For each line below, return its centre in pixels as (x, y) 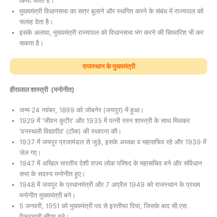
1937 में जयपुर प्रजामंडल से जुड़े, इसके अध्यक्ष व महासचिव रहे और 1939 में (113, 142)
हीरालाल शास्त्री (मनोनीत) (42, 90)
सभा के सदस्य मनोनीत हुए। (52, 174)
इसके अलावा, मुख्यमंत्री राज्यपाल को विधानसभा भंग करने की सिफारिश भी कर (111, 32)
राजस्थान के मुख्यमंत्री (108, 67)
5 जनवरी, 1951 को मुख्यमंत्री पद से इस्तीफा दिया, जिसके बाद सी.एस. (104, 206)
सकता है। (31, 43)
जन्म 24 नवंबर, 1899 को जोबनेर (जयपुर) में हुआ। (82, 110)
